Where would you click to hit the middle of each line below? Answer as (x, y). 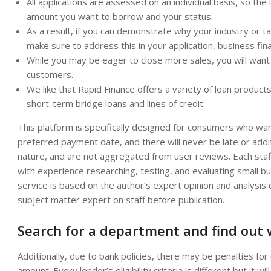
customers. (50, 74)
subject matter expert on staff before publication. (121, 200)
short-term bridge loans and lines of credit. (116, 103)
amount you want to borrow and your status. (120, 16)
